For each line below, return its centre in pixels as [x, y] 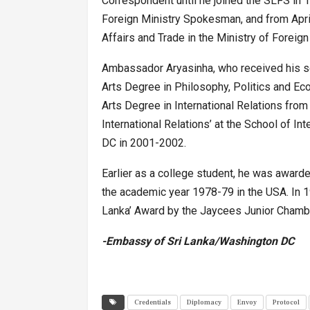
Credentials [153, 302]
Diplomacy [204, 302]
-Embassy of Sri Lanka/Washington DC [198, 241]
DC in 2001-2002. [144, 143]
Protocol [286, 302]
